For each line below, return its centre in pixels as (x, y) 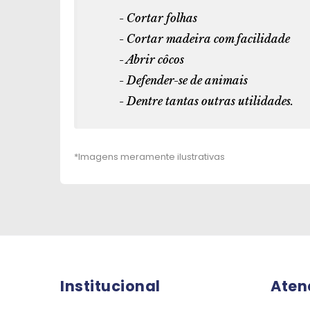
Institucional (110, 286)
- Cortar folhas (158, 18)
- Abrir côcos (152, 60)
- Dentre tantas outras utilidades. (206, 101)
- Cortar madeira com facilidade (204, 39)
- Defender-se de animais (183, 80)
